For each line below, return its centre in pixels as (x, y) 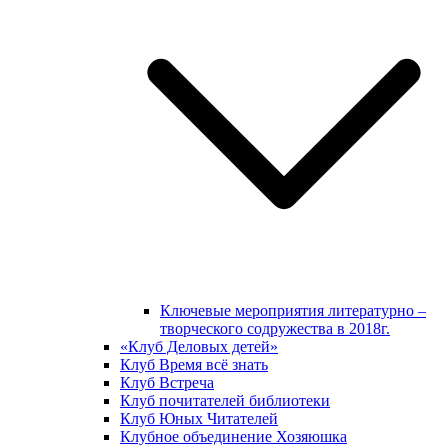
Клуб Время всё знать (194, 364)
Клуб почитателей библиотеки (225, 400)
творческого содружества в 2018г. (275, 328)
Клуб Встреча (167, 382)
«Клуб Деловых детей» (199, 346)
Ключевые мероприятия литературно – (293, 310)
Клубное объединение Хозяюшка (233, 436)
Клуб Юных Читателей (199, 418)
